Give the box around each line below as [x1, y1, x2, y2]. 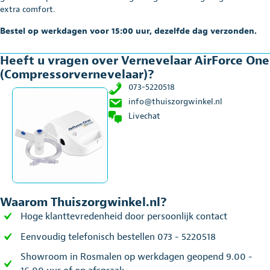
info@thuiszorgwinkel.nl [128, 96, 223, 107]
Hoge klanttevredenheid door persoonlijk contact [20, 210, 227, 222]
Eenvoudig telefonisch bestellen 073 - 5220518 [20, 230, 216, 243]
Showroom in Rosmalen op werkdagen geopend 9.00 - [20, 251, 253, 263]
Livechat [128, 110, 161, 121]
